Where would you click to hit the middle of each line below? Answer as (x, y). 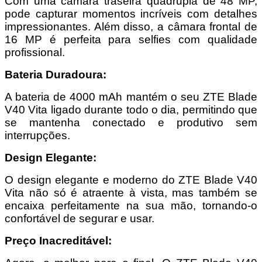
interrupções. (37, 135)
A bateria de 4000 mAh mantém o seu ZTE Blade (131, 96)
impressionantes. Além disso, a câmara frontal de (131, 26)
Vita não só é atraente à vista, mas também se (131, 192)
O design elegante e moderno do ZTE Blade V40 (131, 180)
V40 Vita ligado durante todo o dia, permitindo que (131, 109)
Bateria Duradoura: (56, 74)
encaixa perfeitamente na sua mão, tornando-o (131, 205)
